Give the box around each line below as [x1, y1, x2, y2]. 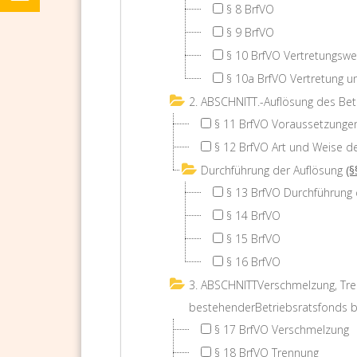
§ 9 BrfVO [226, 25, 274, 40]
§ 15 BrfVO [226, 231, 280, 246]
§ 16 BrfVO [226, 254, 280, 269]
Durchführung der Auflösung [201, 163, 343, 178]
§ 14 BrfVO [226, 208, 280, 223]
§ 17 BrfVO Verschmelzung [214, 322, 349, 337]
